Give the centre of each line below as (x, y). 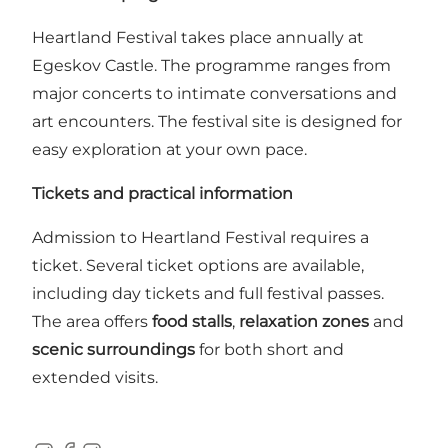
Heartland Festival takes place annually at (198, 38)
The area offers (92, 322)
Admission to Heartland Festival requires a (200, 238)
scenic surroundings (113, 350)
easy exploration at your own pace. (173, 150)
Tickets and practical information (162, 194)
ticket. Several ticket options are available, (198, 266)
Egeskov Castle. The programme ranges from (211, 66)
